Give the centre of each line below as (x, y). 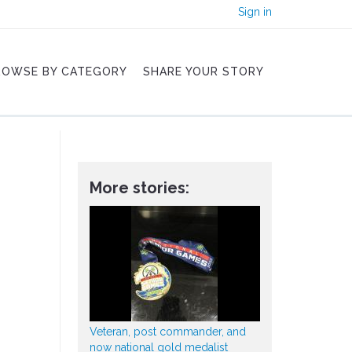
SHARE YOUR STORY (203, 71)
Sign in (255, 12)
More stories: (139, 188)
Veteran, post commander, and (167, 332)
